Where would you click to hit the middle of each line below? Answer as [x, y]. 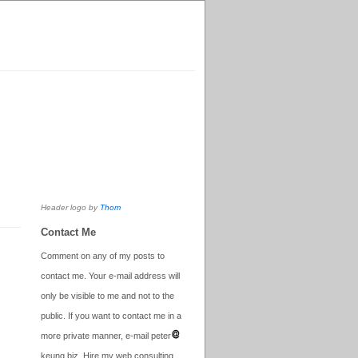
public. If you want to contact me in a [111, 316]
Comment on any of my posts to [103, 256]
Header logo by [70, 208]
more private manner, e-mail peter [106, 336]
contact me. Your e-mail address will [110, 276]
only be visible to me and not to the [107, 296]
